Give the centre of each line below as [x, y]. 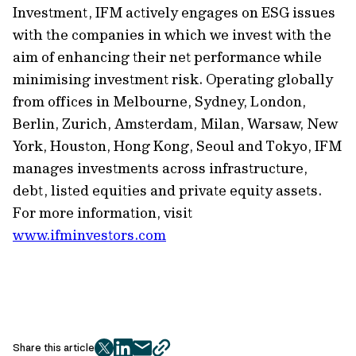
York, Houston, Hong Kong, [104, 146]
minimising [52, 79]
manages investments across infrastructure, [160, 168]
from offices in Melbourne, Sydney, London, [159, 101]
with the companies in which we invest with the [172, 35]
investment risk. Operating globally [212, 79]
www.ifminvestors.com [89, 235]
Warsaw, [274, 124]
